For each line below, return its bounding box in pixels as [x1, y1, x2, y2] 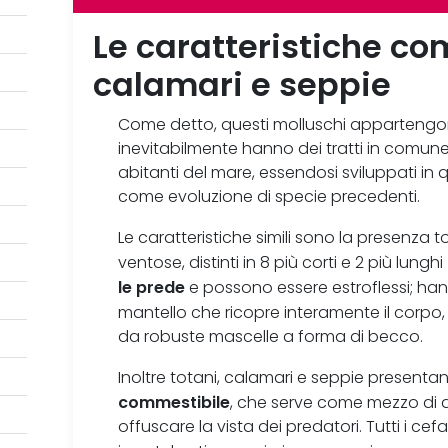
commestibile [118, 392, 231, 413]
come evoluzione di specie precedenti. [118, 187, 421, 207]
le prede [118, 277, 186, 298]
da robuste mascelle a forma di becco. [118, 327, 424, 347]
